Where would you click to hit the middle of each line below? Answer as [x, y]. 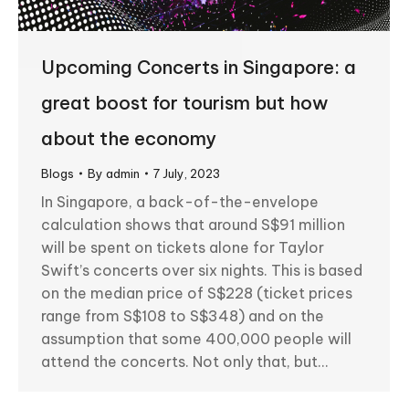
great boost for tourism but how [185, 102]
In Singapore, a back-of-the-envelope [180, 201]
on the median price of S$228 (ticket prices [197, 293]
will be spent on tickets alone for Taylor [183, 247]
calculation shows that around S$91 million [193, 224]
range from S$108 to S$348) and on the [183, 315]
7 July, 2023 [187, 173]
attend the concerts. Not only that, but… [184, 361]
